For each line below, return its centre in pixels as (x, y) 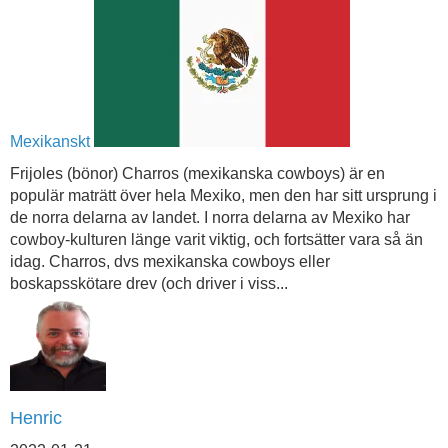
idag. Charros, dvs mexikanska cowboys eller (170, 261)
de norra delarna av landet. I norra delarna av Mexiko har (210, 217)
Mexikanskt (50, 141)
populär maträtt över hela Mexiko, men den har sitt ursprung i (223, 195)
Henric (36, 418)
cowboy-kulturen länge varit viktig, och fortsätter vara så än (216, 239)
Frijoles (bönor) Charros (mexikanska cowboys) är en (197, 173)
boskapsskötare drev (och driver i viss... (149, 283)
